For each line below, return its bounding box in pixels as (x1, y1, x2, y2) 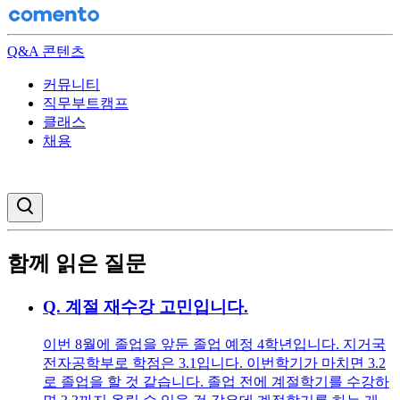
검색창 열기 (35, 196, 96, 209)
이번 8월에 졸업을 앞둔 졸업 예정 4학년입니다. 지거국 (43, 336, 386, 352)
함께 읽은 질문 (7, 251, 146, 275)
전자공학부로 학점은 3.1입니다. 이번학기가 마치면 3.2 (43, 354, 386, 371)
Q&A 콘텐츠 (7, 44, 85, 59)
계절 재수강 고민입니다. (65, 296, 248, 316)
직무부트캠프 (43, 96, 129, 111)
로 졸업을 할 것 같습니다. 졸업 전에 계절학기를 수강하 (43, 373, 389, 389)
